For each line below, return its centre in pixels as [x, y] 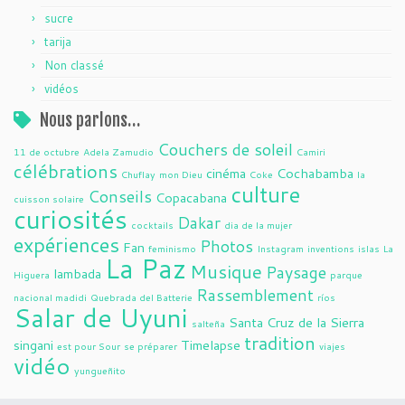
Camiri [311, 151]
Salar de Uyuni [101, 317]
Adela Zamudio [118, 151]
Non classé [74, 65]
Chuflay [138, 174]
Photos [226, 245]
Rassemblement [255, 294]
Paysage [296, 272]
